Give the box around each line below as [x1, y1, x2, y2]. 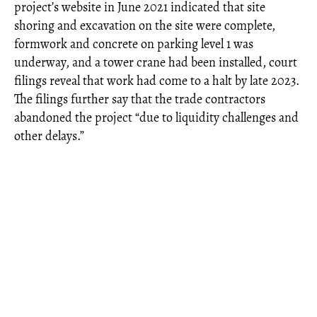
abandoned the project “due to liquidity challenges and [14, 109, 299, 127]
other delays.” [14, 127, 84, 145]
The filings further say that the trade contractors [14, 91, 265, 108]
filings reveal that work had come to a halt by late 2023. [14, 72, 299, 90]
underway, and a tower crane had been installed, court [14, 54, 297, 71]
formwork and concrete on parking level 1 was [14, 35, 253, 53]
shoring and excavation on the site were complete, [14, 17, 275, 35]
